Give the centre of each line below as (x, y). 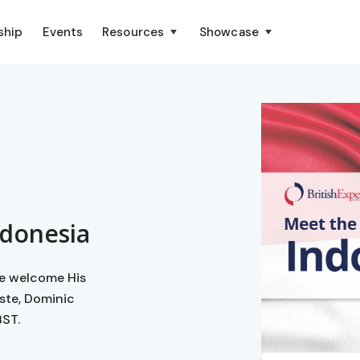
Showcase (229, 32)
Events (63, 32)
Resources (133, 32)
